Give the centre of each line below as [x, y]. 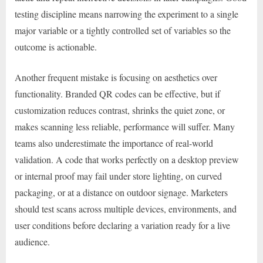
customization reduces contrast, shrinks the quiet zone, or [120, 110]
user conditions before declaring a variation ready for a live [122, 225]
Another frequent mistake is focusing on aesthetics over [116, 77]
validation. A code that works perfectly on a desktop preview [127, 159]
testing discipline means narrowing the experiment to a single [127, 14]
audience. [32, 241]
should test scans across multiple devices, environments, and [126, 208]
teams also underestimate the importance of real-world [114, 143]
